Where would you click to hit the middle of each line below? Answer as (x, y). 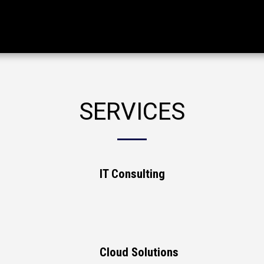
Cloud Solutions (139, 252)
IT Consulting (132, 174)
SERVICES (132, 112)
